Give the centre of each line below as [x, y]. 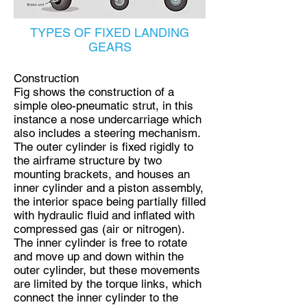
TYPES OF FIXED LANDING [110, 33]
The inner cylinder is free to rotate [100, 243]
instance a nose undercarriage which [108, 119]
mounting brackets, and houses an [102, 174]
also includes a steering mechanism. [107, 133]
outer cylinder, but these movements [107, 270]
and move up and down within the [99, 256]
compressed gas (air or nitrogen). [99, 229]
